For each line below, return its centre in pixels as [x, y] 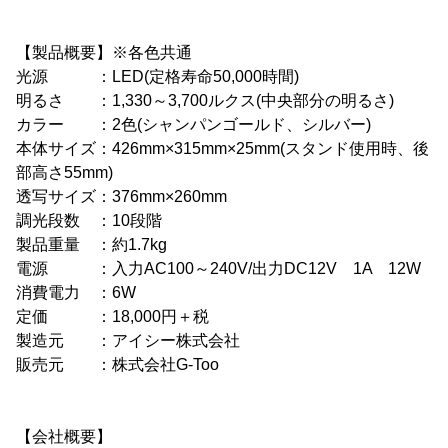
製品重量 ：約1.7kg [91, 244]
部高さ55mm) [64, 172]
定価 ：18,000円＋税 [112, 316]
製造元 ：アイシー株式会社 [128, 340]
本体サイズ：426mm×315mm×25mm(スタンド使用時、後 [222, 148]
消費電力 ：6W [76, 292]
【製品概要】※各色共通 [104, 52]
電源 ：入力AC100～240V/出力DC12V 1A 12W [218, 268]
